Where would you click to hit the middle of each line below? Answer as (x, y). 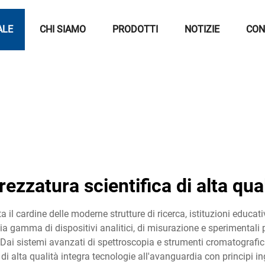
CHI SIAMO (63, 29)
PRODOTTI (135, 29)
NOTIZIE (202, 29)
